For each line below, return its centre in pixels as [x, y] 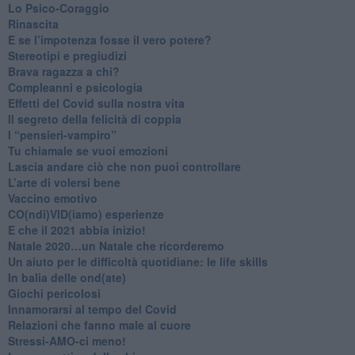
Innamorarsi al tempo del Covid [92, 309]
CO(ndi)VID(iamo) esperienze [86, 214]
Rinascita [33, 23]
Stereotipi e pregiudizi [67, 55]
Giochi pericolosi [54, 293]
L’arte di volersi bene [64, 182]
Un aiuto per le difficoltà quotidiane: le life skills [137, 261]
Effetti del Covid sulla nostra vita [96, 103]
